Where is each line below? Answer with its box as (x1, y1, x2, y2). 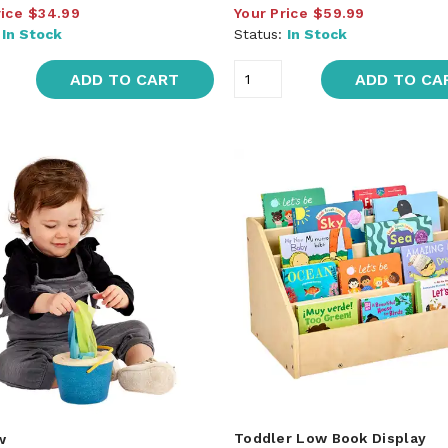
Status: (233, 25, 287, 42)
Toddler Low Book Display (233, 429, 427, 446)
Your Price (233, 4, 308, 21)
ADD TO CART (70, 69, 180, 89)
